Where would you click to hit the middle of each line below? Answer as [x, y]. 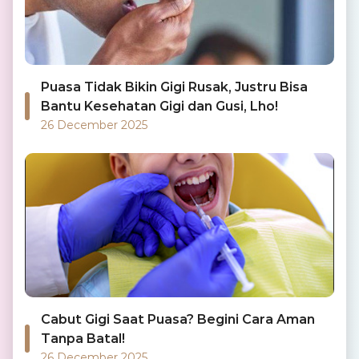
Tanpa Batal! [83, 339]
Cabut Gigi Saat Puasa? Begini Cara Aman [178, 319]
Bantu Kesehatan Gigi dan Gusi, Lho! [159, 106]
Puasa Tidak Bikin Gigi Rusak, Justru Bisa [174, 87]
